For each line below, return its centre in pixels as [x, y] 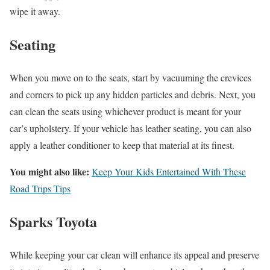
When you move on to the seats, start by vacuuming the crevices [130, 78]
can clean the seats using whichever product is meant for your [125, 111]
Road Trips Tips [40, 189]
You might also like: [49, 172]
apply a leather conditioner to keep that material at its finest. [122, 145]
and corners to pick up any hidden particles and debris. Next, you [133, 95]
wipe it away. [35, 11]
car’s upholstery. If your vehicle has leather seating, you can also [130, 128]
